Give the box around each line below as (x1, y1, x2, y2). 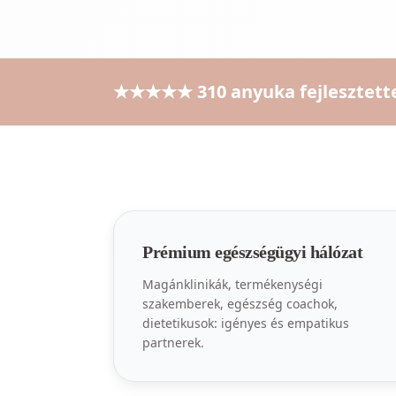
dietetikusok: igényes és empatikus (142, 315, 349, 331)
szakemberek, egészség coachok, (142, 295, 338, 312)
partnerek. (142, 334, 204, 351)
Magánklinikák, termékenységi (142, 276, 323, 293)
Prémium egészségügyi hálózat (142, 242, 362, 262)
